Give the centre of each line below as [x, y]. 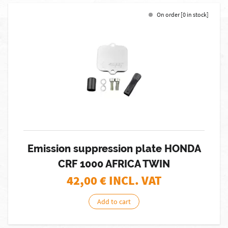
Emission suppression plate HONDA [114, 149]
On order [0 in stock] [183, 15]
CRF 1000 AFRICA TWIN [114, 164]
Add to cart [114, 202]
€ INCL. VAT [131, 180]
